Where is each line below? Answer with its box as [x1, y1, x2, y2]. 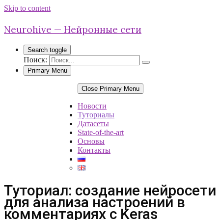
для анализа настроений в [4, 193, 185, 211]
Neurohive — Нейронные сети [4, 24, 141, 35]
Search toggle [27, 46, 67, 54]
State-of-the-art [78, 128, 124, 137]
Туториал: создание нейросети [4, 181, 216, 199]
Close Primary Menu [82, 85, 139, 92]
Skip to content [4, 4, 51, 12]
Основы [78, 137, 105, 145]
